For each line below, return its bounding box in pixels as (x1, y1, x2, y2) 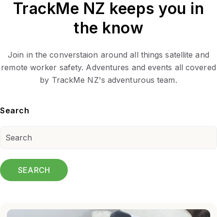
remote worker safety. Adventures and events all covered (1, 62, 216, 72)
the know (74, 18, 143, 37)
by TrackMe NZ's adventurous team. (40, 75, 177, 85)
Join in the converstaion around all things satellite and (8, 49, 209, 60)
